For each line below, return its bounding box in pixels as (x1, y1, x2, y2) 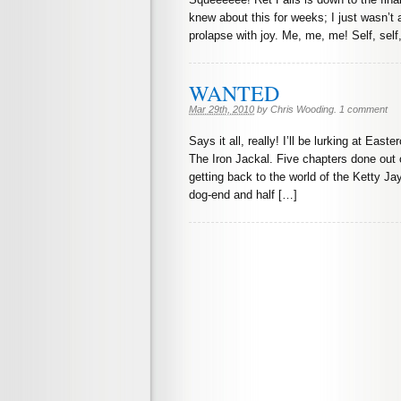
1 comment (339, 104, 388, 115)
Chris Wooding (270, 104, 334, 115)
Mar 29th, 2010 (189, 104, 254, 115)
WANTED (189, 79, 279, 108)
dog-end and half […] (189, 188, 297, 202)
